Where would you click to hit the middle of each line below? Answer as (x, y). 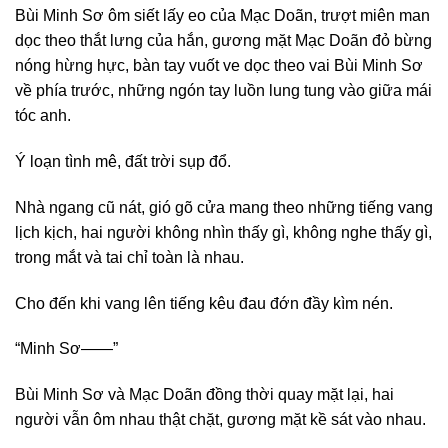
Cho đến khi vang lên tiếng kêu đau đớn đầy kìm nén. (204, 303)
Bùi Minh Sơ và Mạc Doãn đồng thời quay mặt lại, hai (204, 395)
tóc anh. (43, 116)
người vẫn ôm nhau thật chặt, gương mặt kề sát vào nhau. (220, 420)
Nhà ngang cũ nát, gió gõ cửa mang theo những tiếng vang (224, 207)
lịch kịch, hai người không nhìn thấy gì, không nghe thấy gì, (223, 232)
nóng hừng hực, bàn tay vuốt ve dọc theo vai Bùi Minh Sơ (219, 66)
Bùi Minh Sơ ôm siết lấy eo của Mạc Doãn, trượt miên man (222, 16)
